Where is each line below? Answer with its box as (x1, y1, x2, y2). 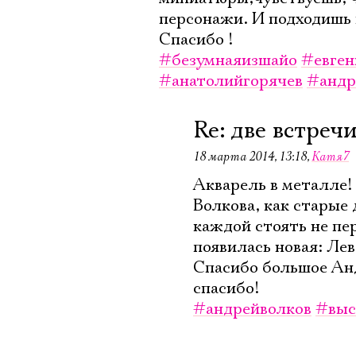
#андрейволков (193, 299, 311, 319)
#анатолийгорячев (159, 71, 303, 91)
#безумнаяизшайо (159, 50, 297, 71)
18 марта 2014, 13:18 (193, 149, 307, 164)
